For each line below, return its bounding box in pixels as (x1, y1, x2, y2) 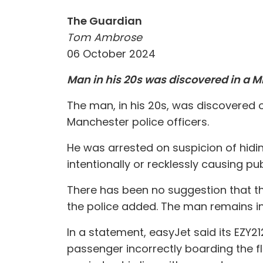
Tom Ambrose (67, 30, 142, 45)
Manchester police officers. (67, 114, 209, 129)
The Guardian (67, 14, 142, 28)
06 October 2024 (67, 46, 156, 61)
